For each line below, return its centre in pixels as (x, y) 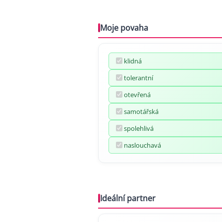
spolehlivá (139, 128)
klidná (133, 61)
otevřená (137, 94)
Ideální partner (128, 198)
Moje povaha (124, 28)
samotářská (141, 111)
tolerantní (139, 78)
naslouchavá (142, 145)
